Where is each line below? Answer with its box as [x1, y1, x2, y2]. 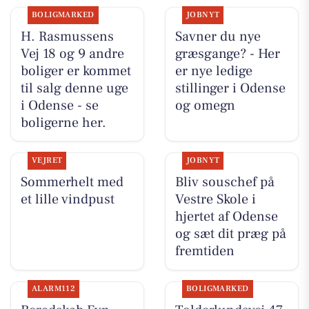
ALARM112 [31, 283, 76, 295]
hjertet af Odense [175, 207, 278, 226]
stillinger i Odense [175, 79, 286, 97]
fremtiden [175, 241, 235, 260]
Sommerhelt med [20, 172, 123, 191]
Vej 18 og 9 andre [20, 44, 124, 63]
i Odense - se [20, 96, 99, 114]
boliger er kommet [20, 61, 131, 80]
